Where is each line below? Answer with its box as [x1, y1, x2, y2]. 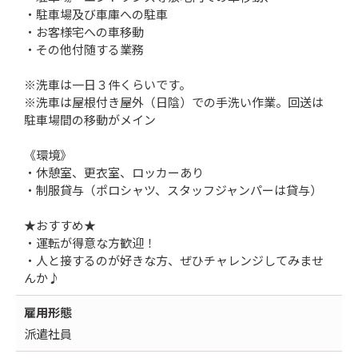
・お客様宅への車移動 [24, 22, 144, 40]
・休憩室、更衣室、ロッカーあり [24, 163, 204, 181]
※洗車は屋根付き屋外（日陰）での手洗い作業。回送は [24, 93, 324, 110]
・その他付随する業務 [24, 40, 144, 58]
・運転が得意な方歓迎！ [24, 233, 156, 251]
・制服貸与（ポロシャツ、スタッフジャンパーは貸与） [24, 181, 322, 198]
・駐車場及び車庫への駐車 [24, 5, 168, 22]
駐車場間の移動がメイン [24, 110, 156, 128]
